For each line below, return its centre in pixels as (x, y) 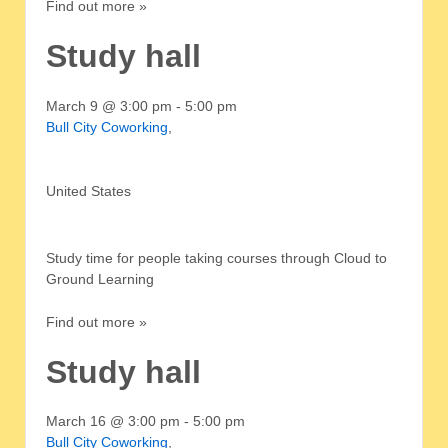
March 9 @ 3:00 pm (109, 105)
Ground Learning (100, 278)
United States (88, 191)
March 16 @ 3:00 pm (113, 421)
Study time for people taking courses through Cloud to (216, 257)
